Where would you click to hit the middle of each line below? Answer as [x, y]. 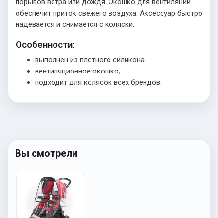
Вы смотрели [46, 153]
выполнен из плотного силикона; [91, 60]
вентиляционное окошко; [78, 71]
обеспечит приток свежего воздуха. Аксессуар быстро [109, 13]
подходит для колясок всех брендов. [98, 82]
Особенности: [45, 44]
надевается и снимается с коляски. [75, 24]
